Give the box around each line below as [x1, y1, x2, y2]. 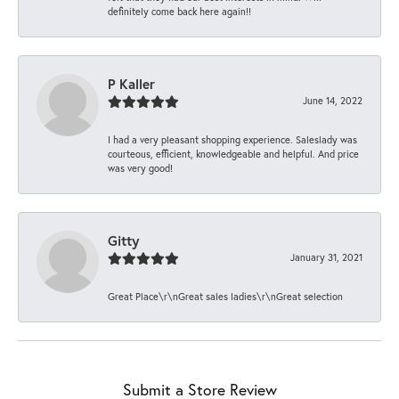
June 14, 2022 [303, 93, 362, 107]
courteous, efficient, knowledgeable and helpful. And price [108, 146, 359, 160]
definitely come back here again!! [108, 4, 251, 18]
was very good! [108, 160, 173, 175]
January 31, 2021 [290, 249, 362, 264]
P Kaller [108, 74, 155, 93]
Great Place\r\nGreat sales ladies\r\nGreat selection [108, 289, 343, 303]
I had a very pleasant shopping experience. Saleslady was [108, 132, 357, 146]
